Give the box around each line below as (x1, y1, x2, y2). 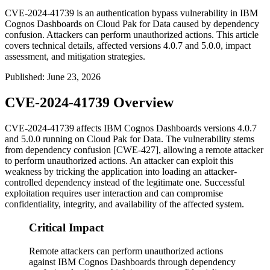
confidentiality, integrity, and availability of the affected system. (5, 199, 244, 210)
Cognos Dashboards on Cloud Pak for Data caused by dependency (5, 19, 259, 30)
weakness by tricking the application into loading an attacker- (5, 166, 237, 177)
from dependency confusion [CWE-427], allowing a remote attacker (5, 145, 263, 155)
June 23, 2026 (47, 72, 101, 83)
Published (5, 72, 42, 83)
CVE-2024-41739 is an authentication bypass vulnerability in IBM (5, 8, 258, 19)
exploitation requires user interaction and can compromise (5, 188, 223, 199)
